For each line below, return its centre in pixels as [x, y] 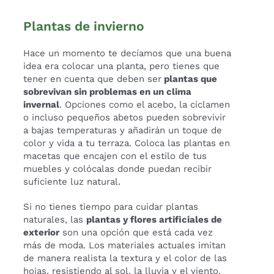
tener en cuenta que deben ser [93, 79]
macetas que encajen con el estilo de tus [115, 156]
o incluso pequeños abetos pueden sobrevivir [125, 118]
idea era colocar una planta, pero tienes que [122, 66]
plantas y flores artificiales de [154, 220]
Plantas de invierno [84, 26]
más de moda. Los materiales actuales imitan [125, 246]
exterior [42, 233]
